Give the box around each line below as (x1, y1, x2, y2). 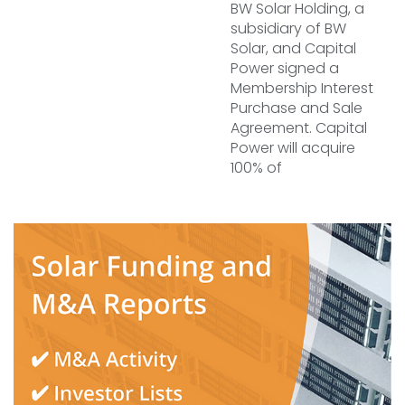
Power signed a (231, 58, 339, 79)
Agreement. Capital (231, 118, 367, 138)
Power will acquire (231, 137, 355, 158)
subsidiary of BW (231, 18, 346, 39)
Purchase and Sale (231, 98, 363, 118)
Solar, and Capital (231, 38, 356, 59)
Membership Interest (231, 78, 373, 99)
